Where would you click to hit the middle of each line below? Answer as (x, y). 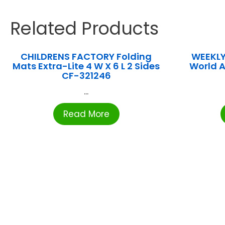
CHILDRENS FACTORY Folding (86, 56)
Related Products (84, 28)
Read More (86, 114)
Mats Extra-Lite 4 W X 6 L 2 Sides (86, 66)
